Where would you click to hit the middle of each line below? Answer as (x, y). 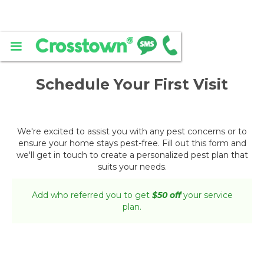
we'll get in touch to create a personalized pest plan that (132, 155)
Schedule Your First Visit (132, 84)
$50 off (166, 195)
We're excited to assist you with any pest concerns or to (132, 131)
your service (207, 195)
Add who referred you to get (92, 195)
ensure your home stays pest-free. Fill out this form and (132, 143)
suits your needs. (132, 167)
